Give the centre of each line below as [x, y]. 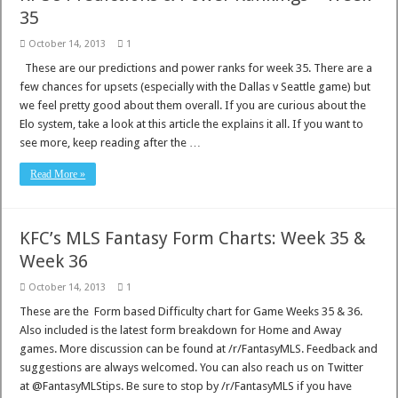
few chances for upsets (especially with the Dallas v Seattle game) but [195, 87]
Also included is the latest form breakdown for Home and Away [181, 330]
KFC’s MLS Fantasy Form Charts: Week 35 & [193, 238]
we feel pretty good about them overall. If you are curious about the [193, 105]
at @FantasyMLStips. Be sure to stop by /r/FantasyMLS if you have [186, 386]
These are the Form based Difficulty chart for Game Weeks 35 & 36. [191, 311]
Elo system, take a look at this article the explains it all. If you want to [192, 124]
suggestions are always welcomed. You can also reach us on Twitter [192, 367]
